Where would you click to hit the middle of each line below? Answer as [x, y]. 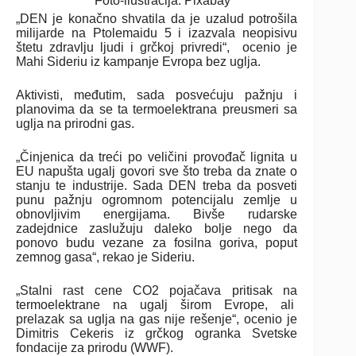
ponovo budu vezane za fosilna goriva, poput [157, 243]
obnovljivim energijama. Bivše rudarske [157, 215]
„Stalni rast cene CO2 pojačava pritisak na [157, 291]
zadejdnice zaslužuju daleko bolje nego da [157, 229]
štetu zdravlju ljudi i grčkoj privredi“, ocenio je [157, 48]
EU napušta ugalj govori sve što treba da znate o [157, 172]
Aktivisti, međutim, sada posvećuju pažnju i [157, 95]
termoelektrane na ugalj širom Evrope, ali [157, 305]
